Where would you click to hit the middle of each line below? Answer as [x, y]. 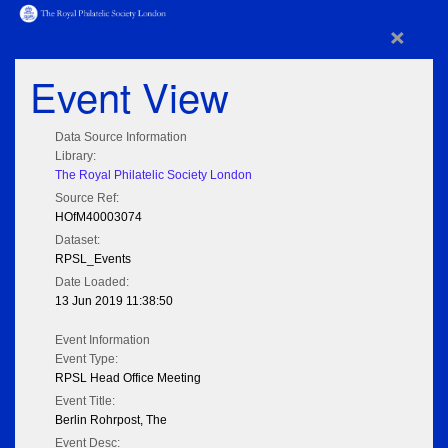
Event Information [102, 340]
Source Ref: [87, 198]
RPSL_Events [93, 259]
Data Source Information [121, 137]
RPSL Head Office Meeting [128, 378]
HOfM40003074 [98, 217]
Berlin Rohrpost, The [111, 420]
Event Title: [85, 401]
